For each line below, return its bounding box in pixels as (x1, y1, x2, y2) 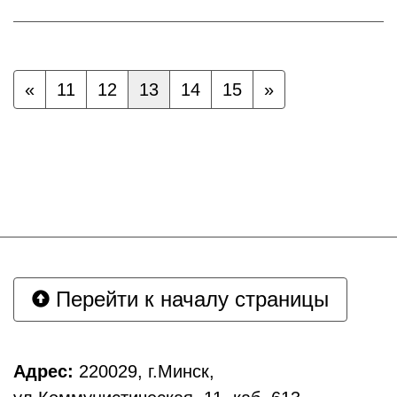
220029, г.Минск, (74, 362, 214, 381)
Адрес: (13, 362, 74, 381)
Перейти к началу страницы (50, 287, 329, 311)
